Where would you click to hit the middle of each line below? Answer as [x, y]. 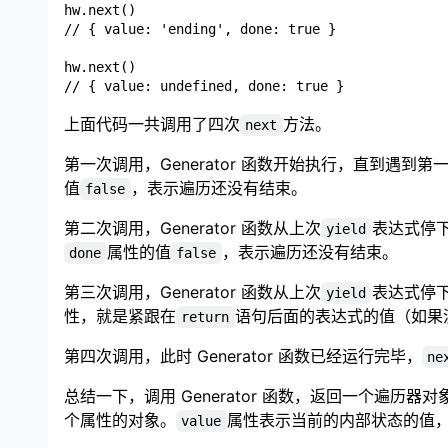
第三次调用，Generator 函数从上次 [192, 291]
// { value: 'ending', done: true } [200, 28]
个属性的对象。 [120, 419]
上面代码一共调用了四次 [152, 123]
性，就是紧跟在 [120, 315]
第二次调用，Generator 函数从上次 [192, 227]
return [205, 316]
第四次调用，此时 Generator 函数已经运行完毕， [243, 355]
